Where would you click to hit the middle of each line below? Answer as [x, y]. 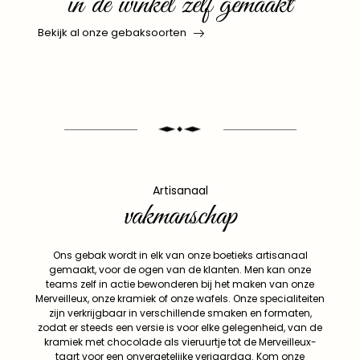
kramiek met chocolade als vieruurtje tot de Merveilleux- [180, 342]
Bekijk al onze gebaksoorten [112, 32]
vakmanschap [180, 216]
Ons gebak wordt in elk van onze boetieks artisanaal [180, 255]
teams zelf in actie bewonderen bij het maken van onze [180, 284]
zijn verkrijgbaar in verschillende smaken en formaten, [180, 313]
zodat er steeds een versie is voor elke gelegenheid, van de [180, 327]
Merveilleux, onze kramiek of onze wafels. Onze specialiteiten [180, 298]
